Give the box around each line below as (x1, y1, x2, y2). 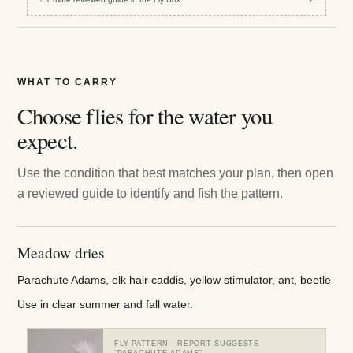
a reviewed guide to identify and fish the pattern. (17, 187, 284, 201)
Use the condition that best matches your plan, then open (17, 166, 334, 180)
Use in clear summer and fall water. (17, 297, 194, 310)
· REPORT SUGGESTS (169, 339, 259, 347)
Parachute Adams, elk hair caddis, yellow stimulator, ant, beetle (17, 273, 332, 286)
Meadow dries (17, 243, 105, 263)
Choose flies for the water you (17, 101, 272, 132)
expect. (17, 125, 78, 156)
